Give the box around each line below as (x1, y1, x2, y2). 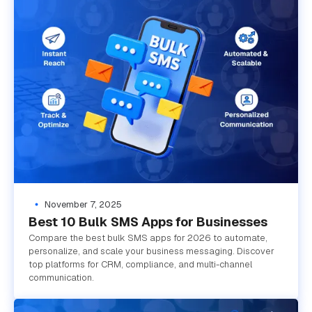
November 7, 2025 (44, 198, 122, 211)
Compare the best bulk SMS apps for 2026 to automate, (28, 232, 267, 244)
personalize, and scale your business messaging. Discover (28, 245, 274, 258)
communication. (28, 272, 94, 284)
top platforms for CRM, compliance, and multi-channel (28, 258, 252, 271)
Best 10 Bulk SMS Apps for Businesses (28, 214, 267, 231)
